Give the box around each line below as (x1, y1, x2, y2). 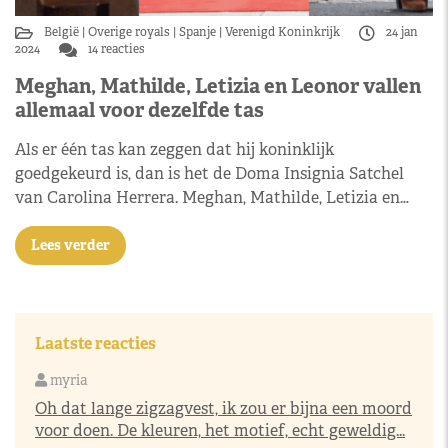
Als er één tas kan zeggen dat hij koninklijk (15, 138, 334, 160)
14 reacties (85, 40, 145, 57)
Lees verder (31, 235, 110, 254)
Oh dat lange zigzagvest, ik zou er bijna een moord (35, 397, 412, 419)
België (44, 23, 82, 40)
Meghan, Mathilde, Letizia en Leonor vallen (15, 72, 421, 99)
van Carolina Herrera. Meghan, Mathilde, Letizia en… (15, 186, 409, 208)
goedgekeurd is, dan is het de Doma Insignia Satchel (15, 162, 404, 184)
